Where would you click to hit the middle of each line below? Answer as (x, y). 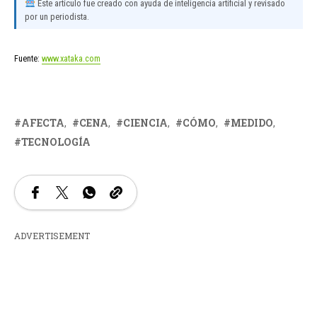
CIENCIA (145, 123)
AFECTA (43, 123)
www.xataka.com (71, 59)
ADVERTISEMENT (52, 236)
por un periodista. (57, 17)
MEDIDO (252, 123)
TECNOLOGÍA (56, 142)
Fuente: (28, 59)
